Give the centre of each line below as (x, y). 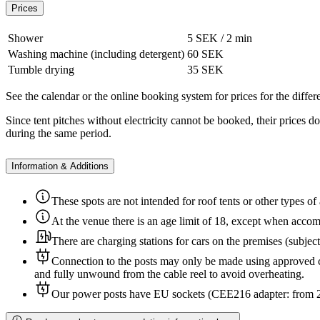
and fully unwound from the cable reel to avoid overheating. (169, 274)
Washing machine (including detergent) (96, 54)
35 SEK (205, 70)
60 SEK (205, 54)
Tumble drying (41, 70)
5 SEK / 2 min (220, 39)
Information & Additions (60, 166)
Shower (25, 39)
